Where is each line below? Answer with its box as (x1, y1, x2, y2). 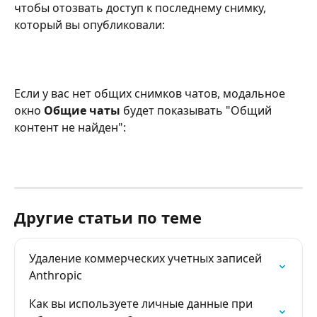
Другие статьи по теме (14, 207, 202, 229)
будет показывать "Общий (120, 102, 275, 118)
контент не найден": (14, 119, 126, 135)
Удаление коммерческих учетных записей (29, 250, 265, 267)
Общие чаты (44, 102, 120, 118)
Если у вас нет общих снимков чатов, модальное (14, 85, 288, 101)
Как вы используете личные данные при (29, 296, 255, 312)
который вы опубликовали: (14, 16, 165, 33)
